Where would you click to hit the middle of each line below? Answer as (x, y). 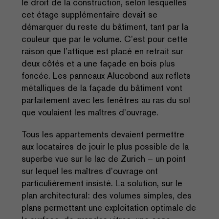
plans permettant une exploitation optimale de (109, 208)
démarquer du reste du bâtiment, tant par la (105, 27)
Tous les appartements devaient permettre (103, 134)
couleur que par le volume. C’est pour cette (105, 39)
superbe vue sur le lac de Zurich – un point (104, 159)
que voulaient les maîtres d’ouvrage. (90, 112)
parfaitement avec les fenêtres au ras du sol (106, 100)
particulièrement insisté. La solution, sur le (102, 183)
